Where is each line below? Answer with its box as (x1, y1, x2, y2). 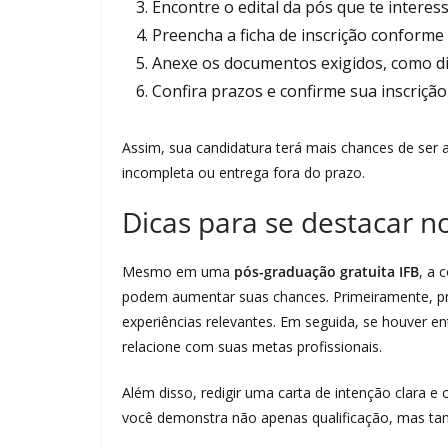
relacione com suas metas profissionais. (122, 337, 382, 356)
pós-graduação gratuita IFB (234, 262, 419, 281)
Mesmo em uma (122, 262, 234, 281)
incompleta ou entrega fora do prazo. (122, 163, 365, 182)
